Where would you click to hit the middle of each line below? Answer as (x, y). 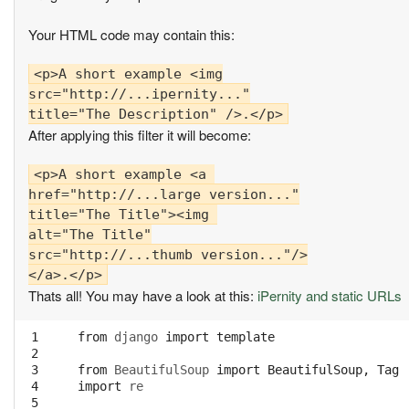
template (246, 337)
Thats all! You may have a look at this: (143, 296)
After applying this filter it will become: (140, 135)
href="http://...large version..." (164, 195)
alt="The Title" (90, 235)
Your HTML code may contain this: (131, 35)
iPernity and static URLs (330, 296)
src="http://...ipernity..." (139, 94)
